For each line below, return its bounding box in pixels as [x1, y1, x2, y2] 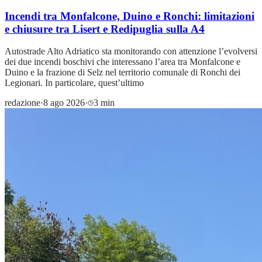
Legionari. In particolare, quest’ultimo [5, 78, 144, 88]
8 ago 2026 [43, 98, 85, 108]
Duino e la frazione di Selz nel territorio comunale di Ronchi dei [5, 67, 240, 78]
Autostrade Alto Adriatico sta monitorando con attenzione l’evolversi [5, 46, 257, 57]
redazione [5, 98, 40, 108]
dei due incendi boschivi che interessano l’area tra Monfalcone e [5, 57, 240, 67]
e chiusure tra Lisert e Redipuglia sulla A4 [5, 22, 205, 35]
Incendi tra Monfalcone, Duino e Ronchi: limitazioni [5, 9, 254, 22]
